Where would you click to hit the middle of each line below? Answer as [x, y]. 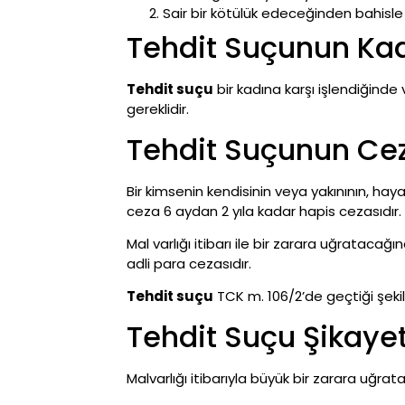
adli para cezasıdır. [189, 263]
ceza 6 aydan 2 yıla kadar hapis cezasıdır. [264, 211]
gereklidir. [158, 109]
